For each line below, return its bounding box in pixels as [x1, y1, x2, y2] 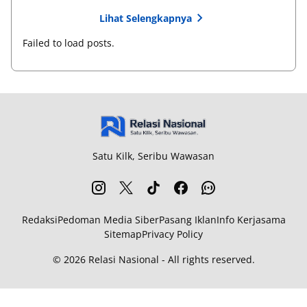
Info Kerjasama [216, 213, 286, 226]
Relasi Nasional [88, 253, 159, 266]
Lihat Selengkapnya [99, 11, 192, 25]
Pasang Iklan [158, 213, 217, 226]
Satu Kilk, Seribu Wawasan [93, 149, 214, 162]
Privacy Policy [142, 228, 203, 241]
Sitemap [104, 228, 142, 241]
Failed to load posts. [23, 36, 114, 49]
